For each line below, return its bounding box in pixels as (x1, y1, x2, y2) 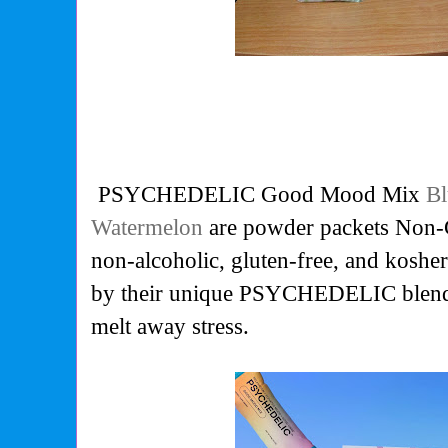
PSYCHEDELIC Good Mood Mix (98, 181, 427, 208)
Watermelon (91, 214, 204, 241)
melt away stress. (91, 313, 256, 340)
